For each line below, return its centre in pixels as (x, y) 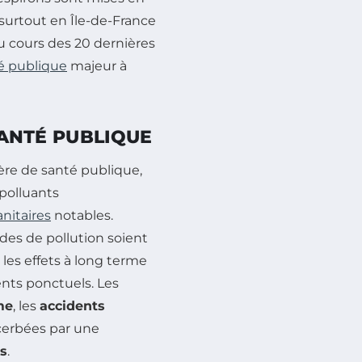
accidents (72, 305)
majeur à (97, 65)
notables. (82, 215)
